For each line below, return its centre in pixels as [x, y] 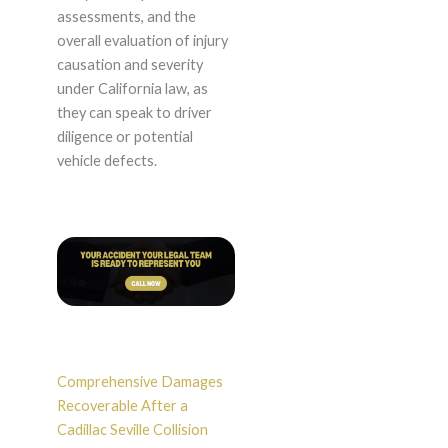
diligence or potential [124, 137]
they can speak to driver [134, 113]
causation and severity [129, 65]
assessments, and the [126, 17]
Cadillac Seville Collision [132, 430]
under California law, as [132, 89]
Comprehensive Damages [139, 382]
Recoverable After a [122, 406]
